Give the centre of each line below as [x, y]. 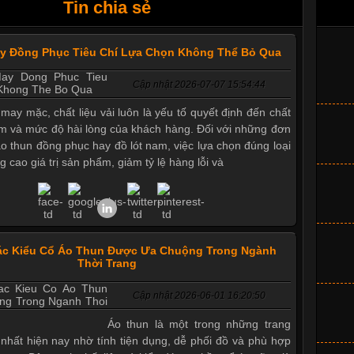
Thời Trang [107, 264]
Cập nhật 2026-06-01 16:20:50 [199, 296]
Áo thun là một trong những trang [199, 324]
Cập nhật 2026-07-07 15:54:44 [199, 84]
